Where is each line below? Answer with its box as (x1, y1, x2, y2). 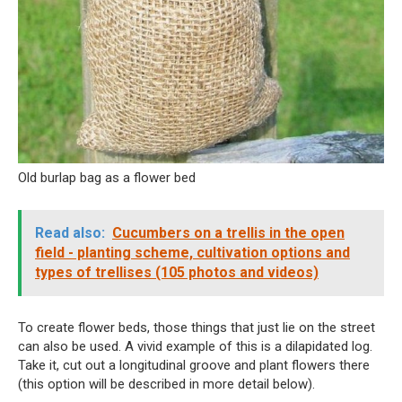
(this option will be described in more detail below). (18, 376, 315, 393)
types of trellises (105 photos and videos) (35, 264, 319, 282)
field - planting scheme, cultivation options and (35, 244, 350, 262)
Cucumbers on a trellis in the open (112, 224, 345, 242)
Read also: (35, 224, 105, 242)
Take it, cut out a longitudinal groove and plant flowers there (18, 357, 370, 374)
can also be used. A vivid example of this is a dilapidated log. (18, 338, 372, 355)
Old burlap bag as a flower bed (18, 170, 196, 187)
